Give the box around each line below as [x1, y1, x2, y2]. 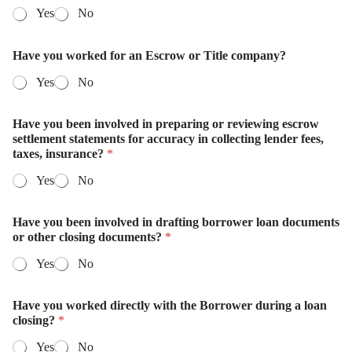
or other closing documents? [13, 229, 165, 244]
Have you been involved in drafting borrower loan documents [13, 214, 339, 229]
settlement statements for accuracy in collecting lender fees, [13, 131, 324, 145]
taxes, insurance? [13, 146, 107, 160]
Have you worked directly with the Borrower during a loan [13, 299, 327, 313]
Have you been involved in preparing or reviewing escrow [13, 116, 319, 130]
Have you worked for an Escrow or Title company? [13, 48, 286, 62]
